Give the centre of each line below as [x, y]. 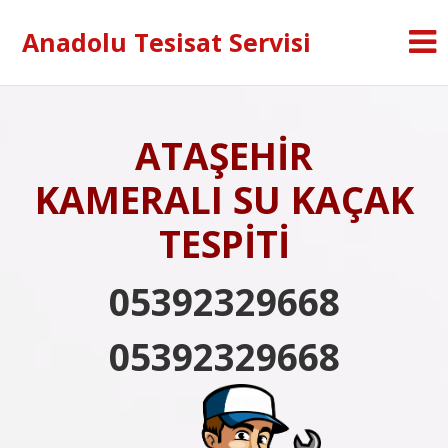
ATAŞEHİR [224, 155]
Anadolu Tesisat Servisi [166, 42]
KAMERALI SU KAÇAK [224, 199]
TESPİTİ [224, 243]
